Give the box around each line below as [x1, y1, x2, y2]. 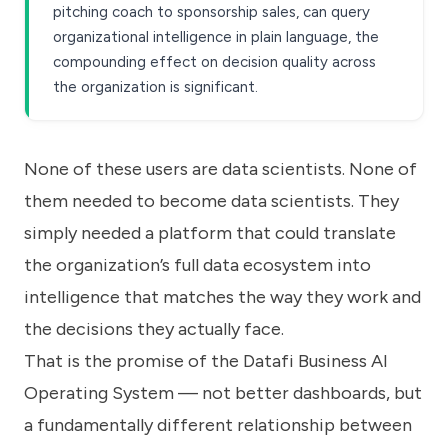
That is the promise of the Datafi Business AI [24, 350, 388, 373]
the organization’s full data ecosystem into [24, 254, 371, 277]
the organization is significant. [53, 78, 258, 97]
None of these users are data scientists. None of [24, 158, 417, 181]
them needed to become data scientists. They [24, 190, 399, 213]
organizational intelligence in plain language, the [53, 28, 379, 47]
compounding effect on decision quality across [53, 53, 376, 72]
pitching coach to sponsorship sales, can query [53, 3, 370, 22]
